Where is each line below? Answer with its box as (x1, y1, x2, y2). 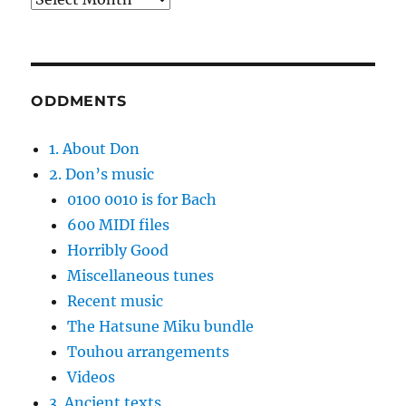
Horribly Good (67, 241, 169, 260)
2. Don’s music (49, 165, 155, 184)
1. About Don (49, 140, 140, 159)
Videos (67, 368, 116, 387)
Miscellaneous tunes (67, 266, 215, 285)
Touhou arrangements (67, 343, 230, 362)
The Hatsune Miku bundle (67, 317, 255, 336)
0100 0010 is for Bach (67, 190, 217, 209)
